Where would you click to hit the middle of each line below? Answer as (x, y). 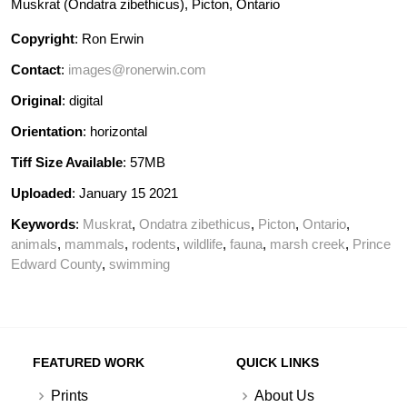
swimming (139, 263)
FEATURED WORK (88, 362)
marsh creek (308, 243)
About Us (284, 396)
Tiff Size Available (67, 162)
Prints (69, 396)
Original (36, 100)
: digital (82, 100)
